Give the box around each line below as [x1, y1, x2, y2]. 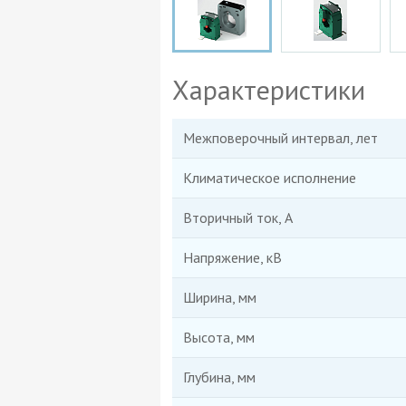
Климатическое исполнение [182, 169, 356, 188]
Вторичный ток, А [182, 208, 293, 227]
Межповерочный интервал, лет [182, 129, 378, 148]
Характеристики [171, 72, 365, 108]
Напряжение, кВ [182, 248, 282, 267]
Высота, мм [182, 328, 255, 347]
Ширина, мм [182, 288, 256, 307]
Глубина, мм [182, 368, 256, 387]
